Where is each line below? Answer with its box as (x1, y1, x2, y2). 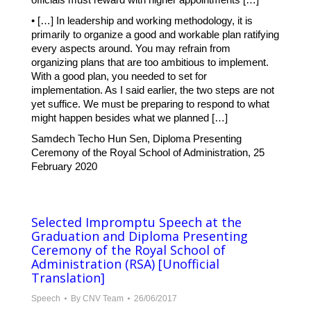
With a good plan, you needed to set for (31, 70, 207, 83)
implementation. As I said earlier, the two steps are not (31, 84, 274, 96)
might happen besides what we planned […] (31, 112, 228, 124)
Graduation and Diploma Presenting (31, 228, 248, 245)
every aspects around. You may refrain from (31, 42, 230, 55)
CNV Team (83, 294, 124, 304)
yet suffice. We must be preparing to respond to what (31, 98, 269, 110)
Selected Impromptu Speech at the (31, 214, 242, 231)
